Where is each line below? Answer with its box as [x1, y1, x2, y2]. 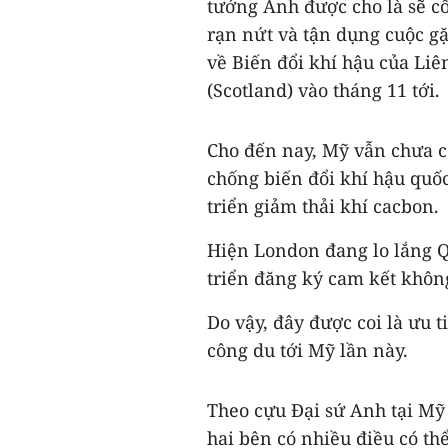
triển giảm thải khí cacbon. [207, 194, 439, 218]
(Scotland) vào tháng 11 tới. [207, 78, 440, 102]
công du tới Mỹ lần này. [207, 338, 413, 362]
